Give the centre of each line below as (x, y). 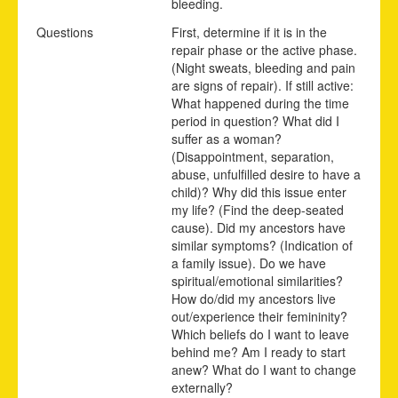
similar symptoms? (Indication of (262, 245)
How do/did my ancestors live (254, 298)
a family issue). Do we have (249, 263)
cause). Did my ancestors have (259, 227)
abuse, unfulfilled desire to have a (266, 174)
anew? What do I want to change (264, 369)
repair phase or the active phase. (264, 49)
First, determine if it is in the (249, 32)
